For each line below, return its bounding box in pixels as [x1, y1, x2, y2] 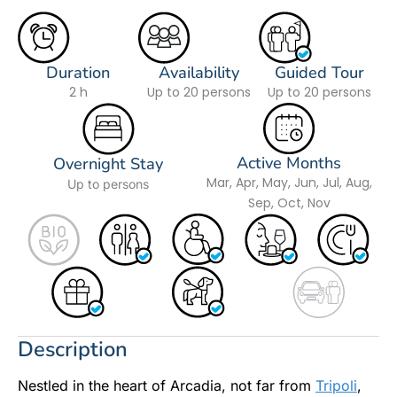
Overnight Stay [53, 153, 163, 175]
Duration [46, 62, 110, 84]
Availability [158, 62, 239, 84]
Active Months [237, 152, 341, 175]
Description [18, 334, 128, 363]
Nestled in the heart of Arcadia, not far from [18, 376, 315, 394]
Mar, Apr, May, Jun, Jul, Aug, [206, 174, 372, 192]
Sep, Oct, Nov [247, 194, 331, 213]
